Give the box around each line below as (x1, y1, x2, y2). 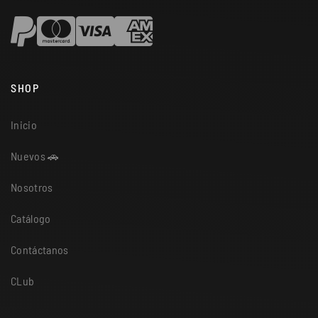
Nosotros (11, 180, 53, 194)
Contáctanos (11, 242, 69, 256)
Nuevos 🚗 (11, 148, 60, 163)
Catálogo (11, 211, 51, 225)
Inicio (11, 117, 38, 131)
